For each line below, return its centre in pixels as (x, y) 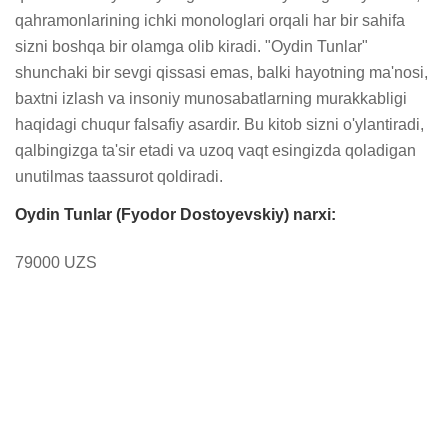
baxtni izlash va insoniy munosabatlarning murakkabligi (211, 98)
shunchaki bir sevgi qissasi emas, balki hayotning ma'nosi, (221, 72)
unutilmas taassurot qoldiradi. (119, 176)
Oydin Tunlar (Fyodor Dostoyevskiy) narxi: (175, 214)
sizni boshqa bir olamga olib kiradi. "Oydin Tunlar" (191, 46)
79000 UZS (56, 262)
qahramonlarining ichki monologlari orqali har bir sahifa (210, 20)
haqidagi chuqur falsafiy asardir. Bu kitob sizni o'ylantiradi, (219, 124)
